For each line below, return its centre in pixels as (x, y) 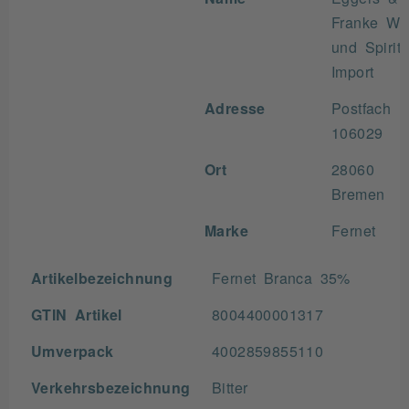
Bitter (230, 387)
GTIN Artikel (77, 314)
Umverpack (73, 351)
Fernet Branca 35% (281, 278)
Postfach (362, 108)
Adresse (235, 108)
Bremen (358, 194)
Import (353, 71)
